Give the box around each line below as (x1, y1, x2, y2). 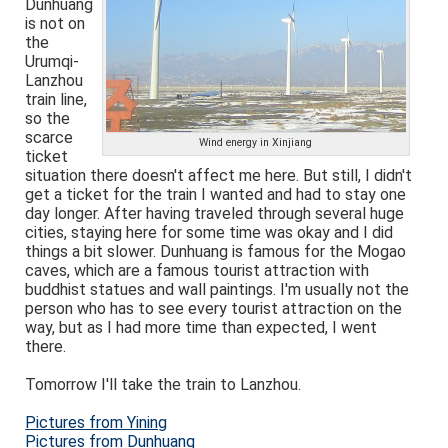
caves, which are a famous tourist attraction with (25, 261, 370, 280)
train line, (25, 90, 88, 109)
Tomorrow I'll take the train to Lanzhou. (25, 375, 302, 394)
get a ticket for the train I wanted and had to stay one (25, 185, 407, 204)
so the (25, 109, 71, 128)
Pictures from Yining (25, 413, 168, 432)
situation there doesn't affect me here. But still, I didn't (25, 166, 413, 185)
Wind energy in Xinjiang (199, 136, 313, 149)
